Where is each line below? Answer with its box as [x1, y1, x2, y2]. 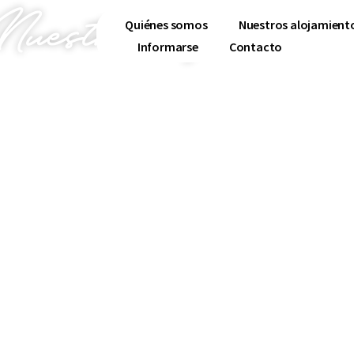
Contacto [228, 39, 283, 55]
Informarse [137, 39, 198, 55]
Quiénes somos [125, 17, 208, 32]
